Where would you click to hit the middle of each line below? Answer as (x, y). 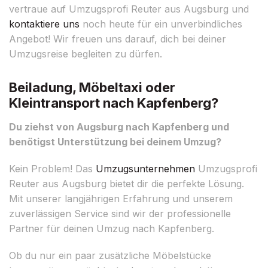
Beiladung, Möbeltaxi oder (92, 87)
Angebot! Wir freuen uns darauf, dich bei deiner (118, 39)
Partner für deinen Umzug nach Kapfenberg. (112, 228)
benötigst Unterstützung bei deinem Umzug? (115, 141)
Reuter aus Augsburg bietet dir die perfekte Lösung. (127, 183)
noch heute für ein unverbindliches (161, 24)
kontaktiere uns (44, 24)
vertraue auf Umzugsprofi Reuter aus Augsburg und (129, 9)
